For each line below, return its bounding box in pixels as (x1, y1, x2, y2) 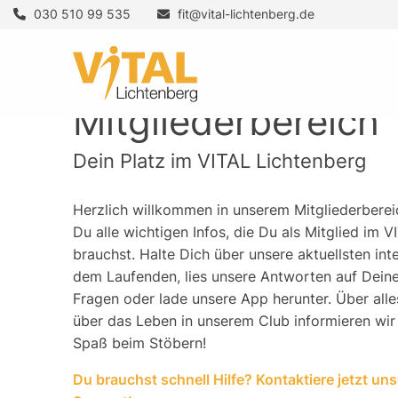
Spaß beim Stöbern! (73, 334, 207, 353)
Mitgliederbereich (73, 99, 380, 145)
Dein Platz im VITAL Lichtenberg (73, 149, 367, 173)
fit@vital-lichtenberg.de (178, 6, 314, 21)
